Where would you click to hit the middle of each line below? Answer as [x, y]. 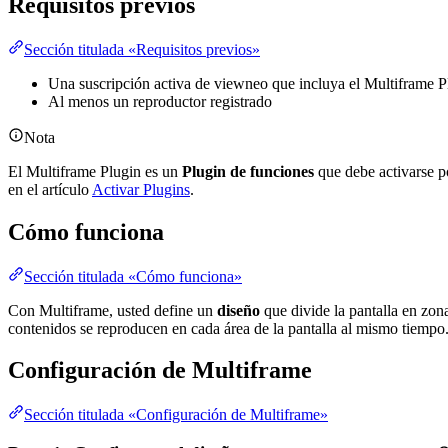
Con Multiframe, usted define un [112, 310]
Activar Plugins [141, 189]
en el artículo [50, 189]
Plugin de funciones [248, 171]
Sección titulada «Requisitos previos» [142, 49]
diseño [238, 310]
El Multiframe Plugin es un [95, 171]
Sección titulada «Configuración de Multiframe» [176, 415]
